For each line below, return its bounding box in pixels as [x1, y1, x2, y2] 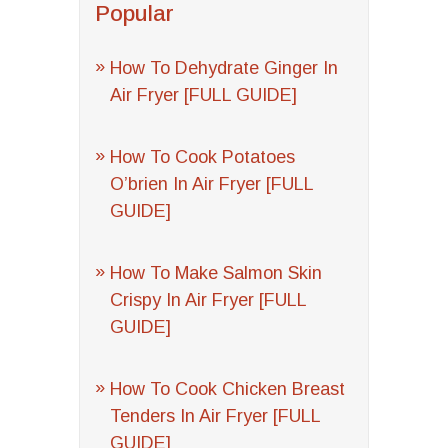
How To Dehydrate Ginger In [110, 58, 338, 78]
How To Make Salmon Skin [110, 263, 322, 283]
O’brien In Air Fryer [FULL [110, 174, 313, 194]
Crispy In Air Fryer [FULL [110, 290, 306, 310]
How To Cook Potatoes [110, 147, 295, 167]
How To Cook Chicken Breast [110, 379, 345, 399]
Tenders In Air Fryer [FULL [110, 406, 320, 426]
